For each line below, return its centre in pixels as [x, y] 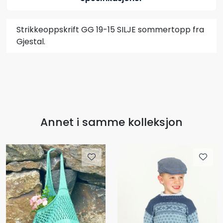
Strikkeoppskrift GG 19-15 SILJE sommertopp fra [110, 29]
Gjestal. [31, 41]
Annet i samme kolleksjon [111, 122]
